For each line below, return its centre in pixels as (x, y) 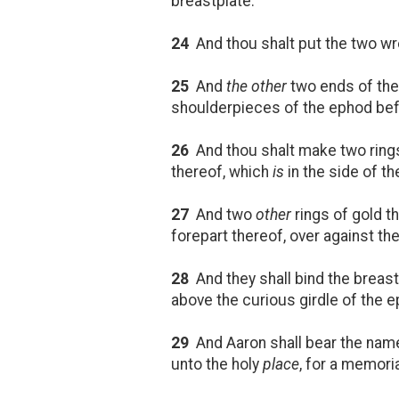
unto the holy (217, 364)
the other (256, 86)
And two (222, 214)
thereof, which (222, 171)
